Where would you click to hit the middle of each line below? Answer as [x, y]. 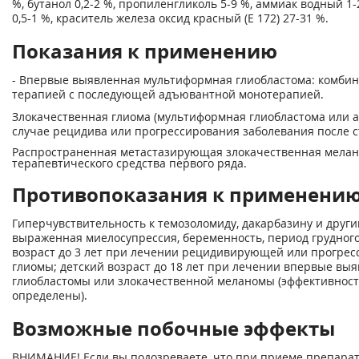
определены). [50, 295]
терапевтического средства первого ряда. [129, 163]
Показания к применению [145, 51]
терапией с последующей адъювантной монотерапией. [168, 94]
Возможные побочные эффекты [173, 328]
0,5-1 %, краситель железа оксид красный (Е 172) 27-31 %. [170, 18]
